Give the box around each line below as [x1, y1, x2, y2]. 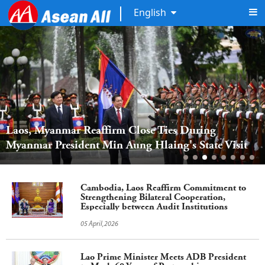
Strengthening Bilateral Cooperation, [80, 192, 225, 202]
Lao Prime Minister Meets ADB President [80, 251, 246, 262]
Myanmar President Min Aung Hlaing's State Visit [6, 138, 247, 151]
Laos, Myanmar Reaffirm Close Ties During [6, 124, 216, 137]
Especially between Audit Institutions [80, 201, 228, 212]
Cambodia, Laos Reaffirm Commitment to [80, 182, 246, 193]
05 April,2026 [80, 221, 118, 228]
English [134, 6, 166, 20]
